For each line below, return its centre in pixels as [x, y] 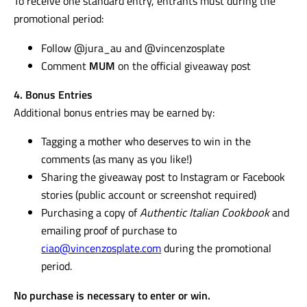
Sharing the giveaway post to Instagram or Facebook [163, 177]
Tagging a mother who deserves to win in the [146, 141]
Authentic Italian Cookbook [205, 212]
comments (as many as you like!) [117, 159]
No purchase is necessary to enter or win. [112, 295]
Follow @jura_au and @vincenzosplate [133, 47]
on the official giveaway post [183, 65]
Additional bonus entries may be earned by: [114, 112]
